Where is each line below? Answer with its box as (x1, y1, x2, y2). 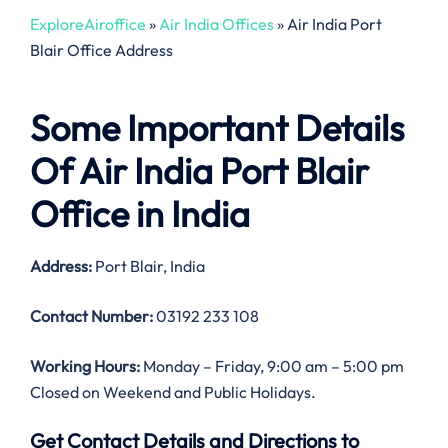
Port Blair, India (95, 256, 205, 277)
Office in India (30, 191, 250, 237)
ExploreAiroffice (30, 14, 146, 34)
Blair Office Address (30, 40, 173, 60)
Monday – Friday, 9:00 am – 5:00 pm (140, 356, 404, 377)
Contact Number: (30, 306, 153, 327)
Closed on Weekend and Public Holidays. (30, 382, 316, 403)
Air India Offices (159, 14, 274, 34)
